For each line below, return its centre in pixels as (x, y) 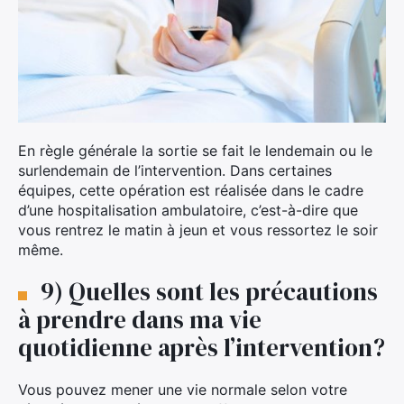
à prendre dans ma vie (140, 319)
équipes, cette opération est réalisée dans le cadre (191, 190)
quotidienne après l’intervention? (202, 347)
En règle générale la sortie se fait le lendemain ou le (195, 150)
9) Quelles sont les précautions (209, 291)
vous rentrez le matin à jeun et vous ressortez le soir (198, 230)
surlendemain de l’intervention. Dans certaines (175, 170)
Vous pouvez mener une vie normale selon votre (183, 389)
